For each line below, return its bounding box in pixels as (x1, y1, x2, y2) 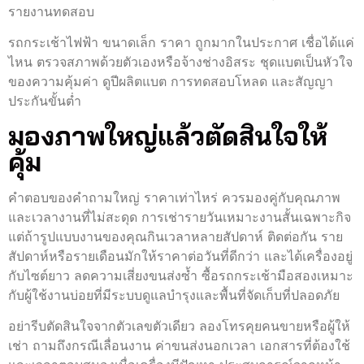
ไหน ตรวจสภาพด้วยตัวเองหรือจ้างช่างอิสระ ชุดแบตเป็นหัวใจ (8, 54, 353, 71)
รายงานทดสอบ (8, 3, 94, 20)
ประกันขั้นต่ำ (8, 93, 81, 110)
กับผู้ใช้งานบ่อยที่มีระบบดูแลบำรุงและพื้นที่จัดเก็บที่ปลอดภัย (8, 286, 340, 303)
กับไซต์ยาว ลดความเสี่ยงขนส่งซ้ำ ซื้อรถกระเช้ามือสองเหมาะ (8, 266, 353, 284)
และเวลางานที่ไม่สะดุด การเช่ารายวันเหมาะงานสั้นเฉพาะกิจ (8, 208, 351, 225)
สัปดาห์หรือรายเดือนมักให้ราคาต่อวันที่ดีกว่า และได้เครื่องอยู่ (8, 247, 353, 264)
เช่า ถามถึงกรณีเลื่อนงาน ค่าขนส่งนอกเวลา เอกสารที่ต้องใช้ (8, 337, 350, 354)
